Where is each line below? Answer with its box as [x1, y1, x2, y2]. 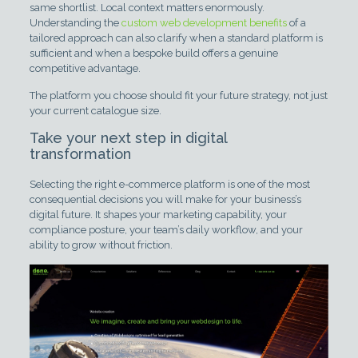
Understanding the [29, 16, 121, 29]
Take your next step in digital [29, 129, 227, 146]
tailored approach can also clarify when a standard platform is [29, 31, 323, 44]
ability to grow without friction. [29, 238, 173, 251]
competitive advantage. [29, 62, 141, 74]
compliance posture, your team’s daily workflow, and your [29, 223, 303, 236]
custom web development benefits [121, 16, 287, 29]
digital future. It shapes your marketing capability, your [29, 208, 287, 221]
